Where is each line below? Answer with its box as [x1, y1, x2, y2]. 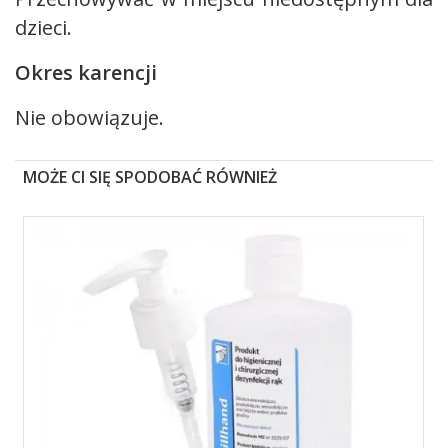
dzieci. [15, 14, 72, 41]
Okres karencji [15, 59, 157, 86]
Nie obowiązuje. [15, 104, 164, 131]
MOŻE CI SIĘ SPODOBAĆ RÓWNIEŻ [23, 166, 278, 189]
